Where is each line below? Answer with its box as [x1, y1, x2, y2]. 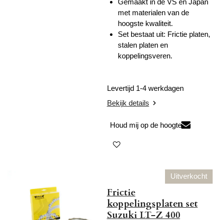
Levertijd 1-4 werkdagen [107, 84, 186, 93]
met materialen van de [118, 8, 189, 17]
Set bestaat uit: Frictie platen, [118, 29, 210, 38]
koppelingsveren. [118, 51, 172, 60]
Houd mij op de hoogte [110, 121, 182, 130]
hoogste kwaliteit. [118, 19, 173, 27]
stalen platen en [118, 40, 168, 49]
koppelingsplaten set [107, 197, 198, 211]
